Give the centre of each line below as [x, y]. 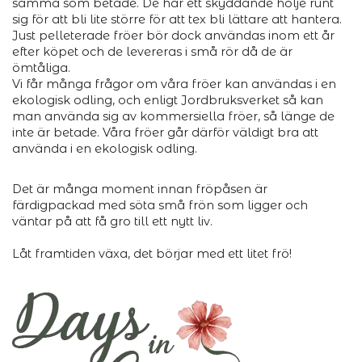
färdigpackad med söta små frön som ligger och [160, 205]
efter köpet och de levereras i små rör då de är [152, 52]
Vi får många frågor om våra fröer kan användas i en [174, 84]
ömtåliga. [41, 68]
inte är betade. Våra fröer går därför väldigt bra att [165, 133]
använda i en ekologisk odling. [105, 149]
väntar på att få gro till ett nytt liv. [112, 221]
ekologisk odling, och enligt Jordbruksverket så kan [168, 100]
